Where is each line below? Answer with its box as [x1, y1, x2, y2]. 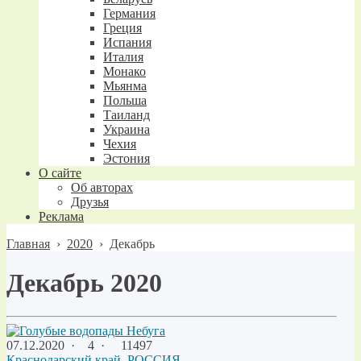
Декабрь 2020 [6, 268, 162, 298]
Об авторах [71, 180, 133, 194]
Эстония [103, 151, 150, 165]
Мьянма [103, 79, 147, 93]
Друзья [71, 195, 109, 209]
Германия [103, 6, 156, 20]
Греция [103, 21, 142, 35]
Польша [103, 93, 147, 107]
